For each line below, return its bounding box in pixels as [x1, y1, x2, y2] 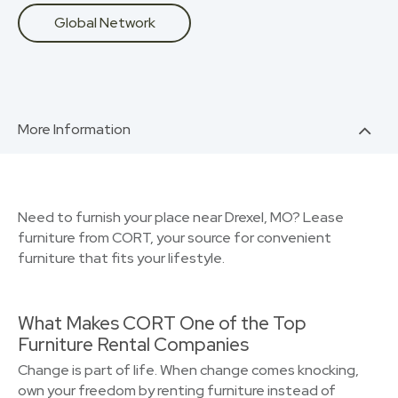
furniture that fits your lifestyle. [18, 249, 225, 267]
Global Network [53, 13, 155, 32]
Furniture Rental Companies [18, 332, 249, 356]
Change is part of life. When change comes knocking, [18, 361, 359, 379]
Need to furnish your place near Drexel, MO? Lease [18, 208, 344, 227]
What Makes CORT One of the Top [18, 311, 306, 335]
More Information [18, 120, 131, 139]
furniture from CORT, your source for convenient [18, 228, 331, 247]
